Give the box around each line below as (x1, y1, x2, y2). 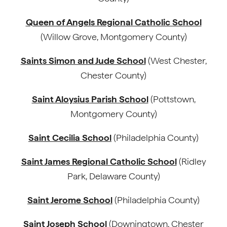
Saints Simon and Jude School (20, 55, 146, 66)
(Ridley (176, 156, 206, 167)
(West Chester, (145, 55, 207, 66)
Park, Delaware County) (67, 171, 160, 181)
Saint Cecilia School (28, 132, 111, 143)
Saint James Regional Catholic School (21, 156, 177, 167)
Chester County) (81, 70, 146, 81)
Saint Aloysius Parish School (31, 94, 148, 104)
